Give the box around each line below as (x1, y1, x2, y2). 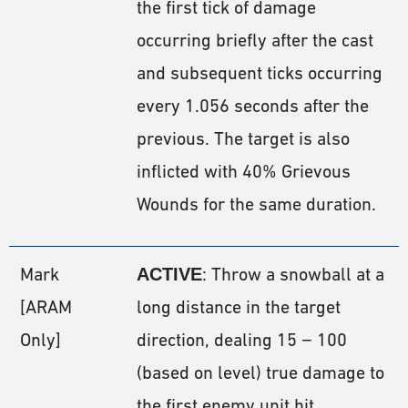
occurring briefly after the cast (137, 30, 373, 51)
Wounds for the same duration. (137, 194, 376, 215)
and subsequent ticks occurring (137, 63, 382, 84)
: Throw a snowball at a (202, 264, 384, 285)
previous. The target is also (137, 128, 350, 149)
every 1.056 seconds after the (137, 96, 369, 117)
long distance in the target (137, 297, 341, 318)
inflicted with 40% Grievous (137, 161, 351, 182)
